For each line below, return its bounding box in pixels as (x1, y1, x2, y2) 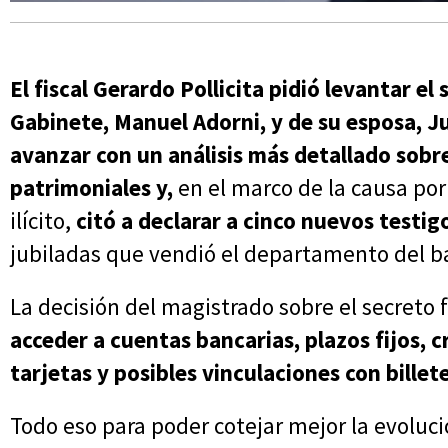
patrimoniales (10, 173, 151, 203)
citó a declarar (76, 206, 226, 236)
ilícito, (10, 206, 76, 236)
